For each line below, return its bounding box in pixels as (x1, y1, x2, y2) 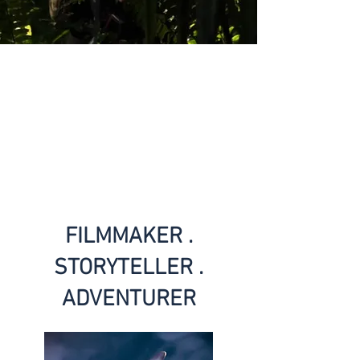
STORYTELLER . (54, 255, 203, 282)
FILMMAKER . (64, 223, 193, 251)
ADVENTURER (61, 286, 196, 313)
